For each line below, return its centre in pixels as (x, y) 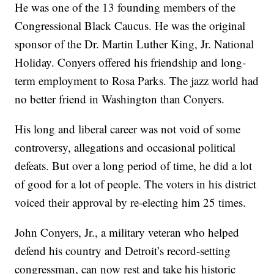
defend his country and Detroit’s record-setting (123, 251)
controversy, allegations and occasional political (125, 147)
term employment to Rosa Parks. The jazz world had (137, 81)
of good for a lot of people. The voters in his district (136, 184)
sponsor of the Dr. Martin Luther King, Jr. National (135, 44)
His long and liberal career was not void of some (128, 129)
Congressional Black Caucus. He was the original (130, 26)
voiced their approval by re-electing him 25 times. (131, 202)
